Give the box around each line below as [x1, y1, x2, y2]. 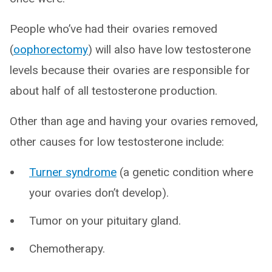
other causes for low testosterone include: [10, 135, 224, 149]
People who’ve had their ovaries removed [10, 22, 217, 36]
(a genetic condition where [117, 165, 253, 179]
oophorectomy [13, 42, 88, 56]
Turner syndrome [29, 165, 117, 179]
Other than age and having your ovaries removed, [10, 114, 258, 128]
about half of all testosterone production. [10, 84, 217, 98]
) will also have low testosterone [88, 42, 251, 56]
